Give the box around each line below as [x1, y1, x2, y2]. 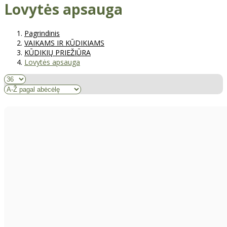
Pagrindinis [24, 28, 60, 39]
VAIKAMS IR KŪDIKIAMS [24, 38, 104, 48]
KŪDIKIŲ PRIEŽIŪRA [24, 48, 91, 58]
